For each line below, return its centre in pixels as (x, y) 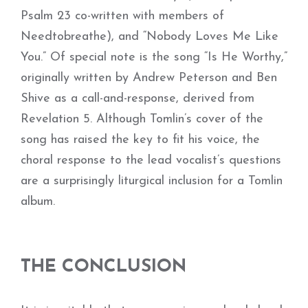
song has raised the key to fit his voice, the (140, 140)
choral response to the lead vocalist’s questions (151, 161)
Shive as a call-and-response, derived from (137, 99)
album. (38, 202)
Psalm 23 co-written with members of (122, 16)
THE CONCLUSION (103, 267)
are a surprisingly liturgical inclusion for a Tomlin (152, 181)
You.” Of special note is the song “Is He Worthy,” (154, 57)
